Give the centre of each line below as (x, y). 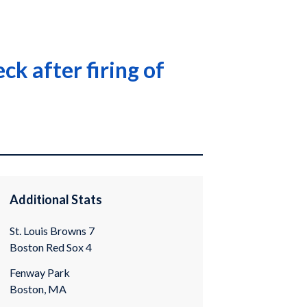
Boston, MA (38, 289)
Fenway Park (40, 273)
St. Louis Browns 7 (52, 230)
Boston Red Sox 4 (51, 247)
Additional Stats (56, 199)
